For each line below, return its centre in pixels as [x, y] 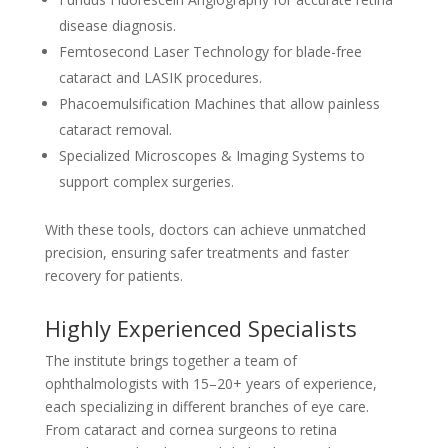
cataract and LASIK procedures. [160, 77]
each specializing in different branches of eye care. [206, 406]
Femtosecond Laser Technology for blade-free [210, 51]
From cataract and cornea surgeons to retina [190, 429]
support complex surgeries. [146, 181]
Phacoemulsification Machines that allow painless [219, 103]
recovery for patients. [113, 275]
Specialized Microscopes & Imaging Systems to [211, 155]
